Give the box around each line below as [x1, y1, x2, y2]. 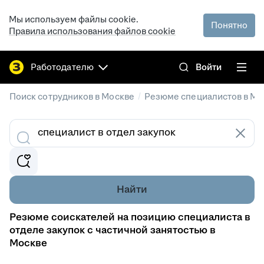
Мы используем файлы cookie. [9, 14, 138, 24]
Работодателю [31, 62, 94, 72]
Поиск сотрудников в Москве [9, 91, 134, 101]
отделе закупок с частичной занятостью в [9, 225, 216, 236]
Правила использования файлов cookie [9, 26, 176, 36]
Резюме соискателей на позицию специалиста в [9, 212, 250, 223]
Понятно [211, 20, 247, 30]
